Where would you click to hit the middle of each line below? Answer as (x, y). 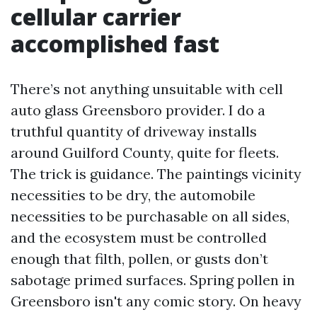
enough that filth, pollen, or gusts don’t (139, 259)
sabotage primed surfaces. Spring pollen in (153, 280)
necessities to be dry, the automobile (133, 195)
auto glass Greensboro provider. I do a (138, 110)
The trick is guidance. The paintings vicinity (156, 174)
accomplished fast (115, 44)
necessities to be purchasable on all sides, (150, 216)
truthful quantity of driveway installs (134, 131)
